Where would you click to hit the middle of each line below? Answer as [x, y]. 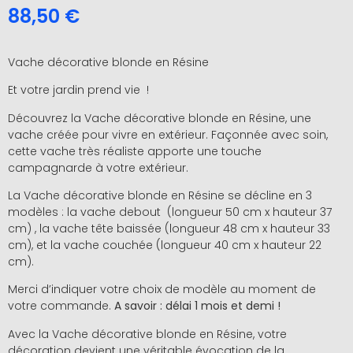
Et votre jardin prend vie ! [78, 90]
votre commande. [61, 306]
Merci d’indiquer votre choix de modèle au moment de [162, 290]
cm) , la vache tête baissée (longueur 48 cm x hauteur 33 [169, 229]
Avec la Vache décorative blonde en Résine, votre [147, 334]
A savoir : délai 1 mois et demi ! [197, 306]
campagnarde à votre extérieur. [98, 167]
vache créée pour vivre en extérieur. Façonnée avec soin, [168, 134]
